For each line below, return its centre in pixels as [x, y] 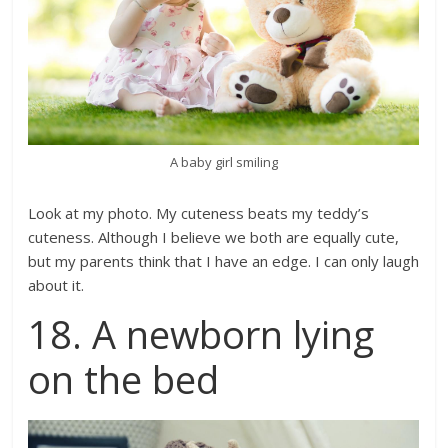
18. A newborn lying [201, 333]
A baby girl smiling [223, 161]
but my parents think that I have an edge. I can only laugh [224, 260]
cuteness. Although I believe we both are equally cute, [214, 236]
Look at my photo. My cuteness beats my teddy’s [199, 212]
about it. [56, 284]
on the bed [124, 378]
